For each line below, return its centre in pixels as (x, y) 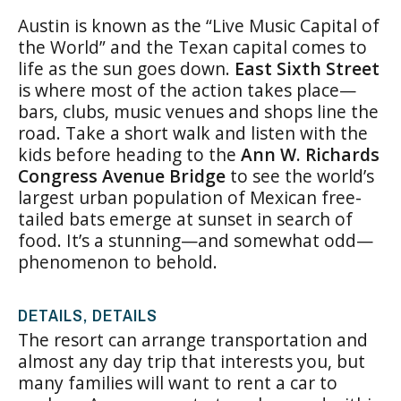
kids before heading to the (129, 154)
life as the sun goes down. (126, 68)
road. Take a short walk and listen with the (193, 132)
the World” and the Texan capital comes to (192, 47)
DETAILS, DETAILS (88, 315)
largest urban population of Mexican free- (190, 197)
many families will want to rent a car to (178, 382)
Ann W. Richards (310, 154)
